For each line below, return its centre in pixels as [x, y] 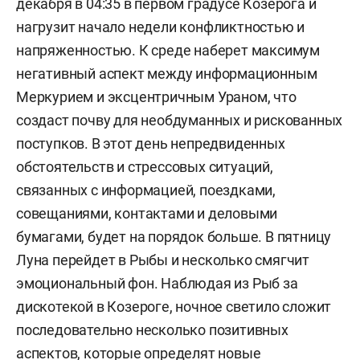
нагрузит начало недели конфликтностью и [161, 27]
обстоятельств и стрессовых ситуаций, [145, 167]
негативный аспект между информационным [167, 74]
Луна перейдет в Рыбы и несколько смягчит [163, 260]
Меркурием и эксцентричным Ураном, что [156, 97]
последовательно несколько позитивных [152, 330]
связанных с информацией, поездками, [146, 190]
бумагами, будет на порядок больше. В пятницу [174, 237]
